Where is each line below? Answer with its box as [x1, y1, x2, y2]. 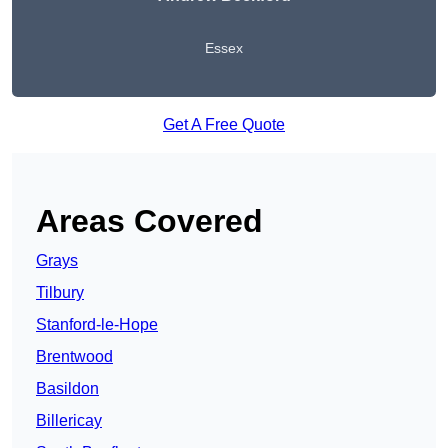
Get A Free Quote [163, 116, 285, 134]
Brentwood [36, 348, 113, 366]
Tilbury [36, 284, 84, 302]
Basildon [36, 380, 99, 398]
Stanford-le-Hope [36, 316, 158, 334]
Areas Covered [36, 203, 263, 240]
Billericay [36, 412, 102, 430]
